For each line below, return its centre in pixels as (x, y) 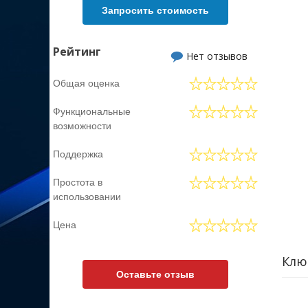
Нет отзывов (217, 56)
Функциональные (92, 111)
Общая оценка (86, 83)
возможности (82, 126)
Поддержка (78, 154)
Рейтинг (77, 52)
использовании (87, 197)
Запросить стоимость (155, 10)
